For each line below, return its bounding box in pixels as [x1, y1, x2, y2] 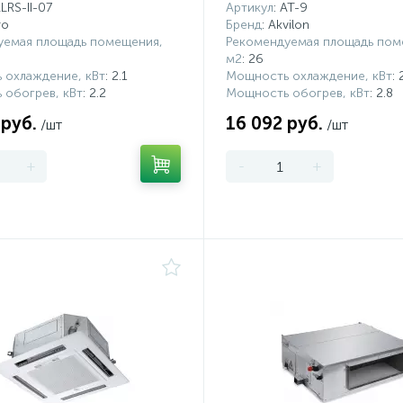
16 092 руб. [225, 112, 323, 134]
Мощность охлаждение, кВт [225, 68, 392, 84]
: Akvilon [261, 17, 309, 32]
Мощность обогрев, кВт [225, 85, 370, 101]
